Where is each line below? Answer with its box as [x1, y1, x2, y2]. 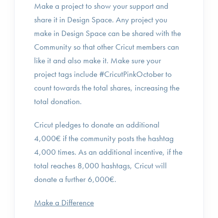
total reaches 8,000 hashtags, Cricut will [34, 160, 167, 171]
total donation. [34, 96, 82, 107]
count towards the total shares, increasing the [34, 82, 180, 93]
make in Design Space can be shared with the [34, 28, 181, 38]
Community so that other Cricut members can [34, 41, 179, 52]
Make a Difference [34, 197, 94, 208]
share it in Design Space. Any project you [34, 14, 167, 25]
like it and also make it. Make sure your [34, 55, 161, 66]
